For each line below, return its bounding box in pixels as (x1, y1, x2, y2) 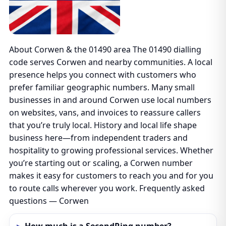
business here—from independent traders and (9, 132, 188, 143)
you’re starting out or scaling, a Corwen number (9, 157, 193, 168)
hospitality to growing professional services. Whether (9, 145, 213, 156)
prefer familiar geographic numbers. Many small (9, 82, 195, 93)
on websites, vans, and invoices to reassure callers (9, 107, 201, 118)
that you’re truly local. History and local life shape (9, 120, 197, 131)
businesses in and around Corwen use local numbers (9, 94, 211, 105)
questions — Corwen (9, 195, 89, 206)
